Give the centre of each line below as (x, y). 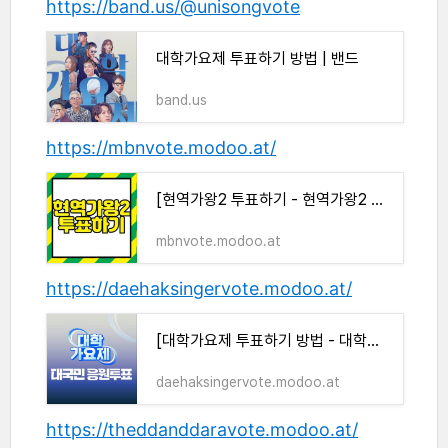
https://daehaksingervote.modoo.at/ (199, 289)
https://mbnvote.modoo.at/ (161, 148)
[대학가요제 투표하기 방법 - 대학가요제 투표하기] (373, 341)
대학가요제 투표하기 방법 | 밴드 (257, 59)
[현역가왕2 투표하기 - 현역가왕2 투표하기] (377, 200)
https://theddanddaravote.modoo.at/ (202, 430)
